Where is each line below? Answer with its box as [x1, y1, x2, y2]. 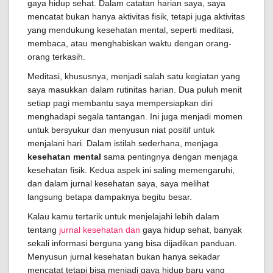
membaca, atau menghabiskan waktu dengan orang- [27, 38, 232, 48]
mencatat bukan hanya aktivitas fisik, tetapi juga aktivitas [27, 12, 245, 21]
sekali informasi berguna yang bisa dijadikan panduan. [27, 238, 237, 248]
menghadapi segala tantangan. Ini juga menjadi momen [27, 112, 243, 121]
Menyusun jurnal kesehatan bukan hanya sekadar [27, 252, 220, 261]
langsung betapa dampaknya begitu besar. [27, 192, 192, 202]
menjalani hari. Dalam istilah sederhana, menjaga [27, 138, 218, 148]
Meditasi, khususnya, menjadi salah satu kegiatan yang [27, 71, 240, 81]
